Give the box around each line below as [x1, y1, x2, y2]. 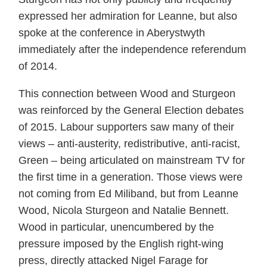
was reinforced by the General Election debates [18, 104, 244, 116]
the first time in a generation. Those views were [18, 170, 243, 183]
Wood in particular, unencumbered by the [18, 221, 214, 233]
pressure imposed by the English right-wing [18, 237, 223, 250]
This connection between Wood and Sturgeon [18, 87, 235, 100]
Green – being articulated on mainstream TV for [18, 154, 245, 166]
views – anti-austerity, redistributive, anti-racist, [18, 137, 240, 150]
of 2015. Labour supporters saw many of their [18, 120, 234, 133]
